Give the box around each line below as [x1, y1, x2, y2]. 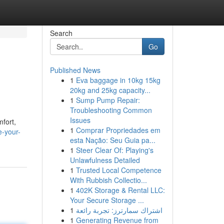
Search [49, 28, 72, 38]
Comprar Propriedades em [75, 125, 160, 135]
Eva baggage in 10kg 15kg [75, 75, 160, 85]
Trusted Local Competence [75, 165, 161, 175]
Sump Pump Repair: [75, 95, 140, 105]
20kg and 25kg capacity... [69, 85, 150, 95]
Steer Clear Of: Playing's [75, 145, 153, 155]
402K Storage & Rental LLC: [75, 185, 165, 195]
